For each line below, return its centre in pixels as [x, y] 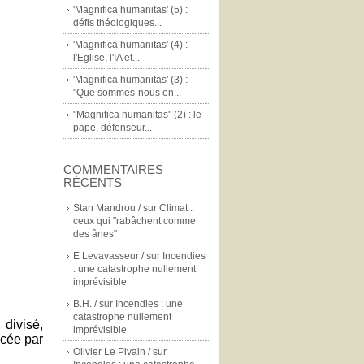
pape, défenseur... [113, 128]
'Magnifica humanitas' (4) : [130, 45]
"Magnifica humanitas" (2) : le [137, 115]
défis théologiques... [117, 23]
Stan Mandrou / [107, 208]
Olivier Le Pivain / [112, 352]
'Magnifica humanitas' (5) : [130, 10]
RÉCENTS [93, 182]
